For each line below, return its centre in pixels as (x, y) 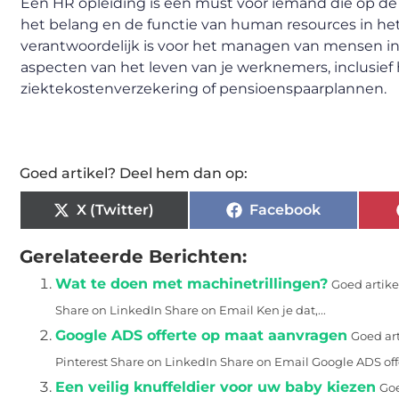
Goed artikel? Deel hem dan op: (134, 173)
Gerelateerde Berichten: (133, 256)
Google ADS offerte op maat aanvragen (201, 335)
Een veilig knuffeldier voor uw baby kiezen (216, 387)
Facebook (285, 210)
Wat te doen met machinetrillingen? (191, 284)
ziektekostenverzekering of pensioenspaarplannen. (204, 89)
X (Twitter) (116, 210)
